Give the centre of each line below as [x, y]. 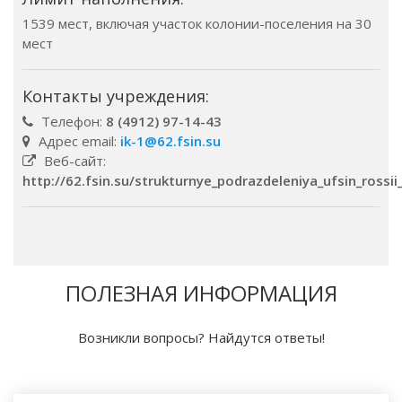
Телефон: [72, 121]
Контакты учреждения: [116, 96]
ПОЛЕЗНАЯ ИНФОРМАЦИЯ [201, 293]
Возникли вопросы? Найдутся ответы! [201, 337]
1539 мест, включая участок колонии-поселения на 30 [197, 23]
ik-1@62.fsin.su [170, 141]
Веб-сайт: [73, 161]
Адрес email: [78, 141]
